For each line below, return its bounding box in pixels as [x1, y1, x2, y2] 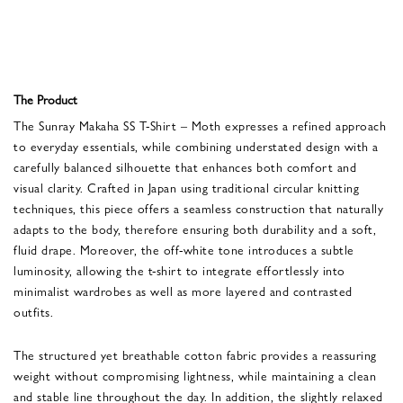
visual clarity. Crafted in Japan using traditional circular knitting [13, 177, 359, 196]
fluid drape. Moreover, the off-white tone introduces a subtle [13, 239, 354, 258]
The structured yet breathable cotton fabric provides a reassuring [13, 345, 377, 363]
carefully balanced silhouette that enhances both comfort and [13, 157, 356, 175]
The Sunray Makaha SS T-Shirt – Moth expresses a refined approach [13, 115, 386, 134]
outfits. [13, 301, 53, 320]
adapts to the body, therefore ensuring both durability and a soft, [13, 219, 376, 237]
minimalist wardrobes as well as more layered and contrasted [13, 281, 353, 300]
